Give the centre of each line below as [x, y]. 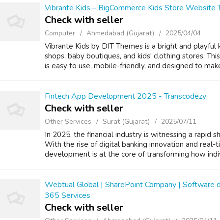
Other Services [68, 122]
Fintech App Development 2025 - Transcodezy [125, 96]
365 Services [68, 195]
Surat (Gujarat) [126, 122]
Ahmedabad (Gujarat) [120, 33]
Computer [60, 33]
